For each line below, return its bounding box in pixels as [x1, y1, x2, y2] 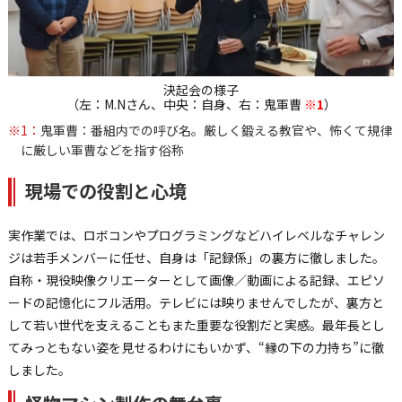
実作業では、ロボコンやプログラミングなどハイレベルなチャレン [7, 226, 385, 245]
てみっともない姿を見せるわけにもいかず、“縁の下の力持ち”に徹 [7, 338, 384, 357]
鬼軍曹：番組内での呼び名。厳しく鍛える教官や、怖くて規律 [39, 121, 392, 140]
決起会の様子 [163, 81, 239, 100]
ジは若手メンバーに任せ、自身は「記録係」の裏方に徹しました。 [7, 249, 385, 267]
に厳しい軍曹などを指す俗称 [20, 141, 184, 160]
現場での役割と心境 [24, 178, 187, 205]
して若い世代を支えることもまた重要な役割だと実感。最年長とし [7, 316, 385, 335]
